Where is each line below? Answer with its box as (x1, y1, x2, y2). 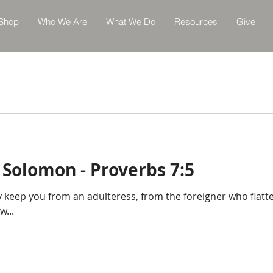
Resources (174, 16, 218, 27)
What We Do (105, 16, 155, 27)
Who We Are (37, 16, 87, 27)
